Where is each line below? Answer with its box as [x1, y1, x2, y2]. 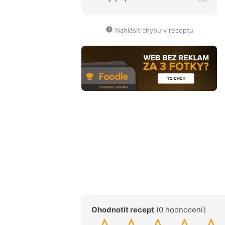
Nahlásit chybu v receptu [115, 26, 193, 34]
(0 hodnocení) [154, 204, 206, 214]
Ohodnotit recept [91, 204, 154, 214]
